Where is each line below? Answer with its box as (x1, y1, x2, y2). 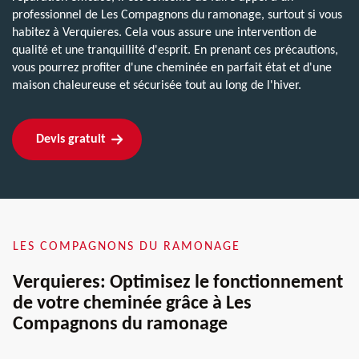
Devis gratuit (36, 132, 106, 146)
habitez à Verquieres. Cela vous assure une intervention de (12, 26, 317, 39)
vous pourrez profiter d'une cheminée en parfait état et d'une (12, 61, 332, 75)
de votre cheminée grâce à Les (13, 293, 252, 313)
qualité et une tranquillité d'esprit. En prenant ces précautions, (12, 43, 338, 57)
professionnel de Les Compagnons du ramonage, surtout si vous (12, 8, 342, 22)
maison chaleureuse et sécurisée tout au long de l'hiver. (12, 79, 301, 92)
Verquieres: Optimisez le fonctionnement (13, 272, 343, 292)
